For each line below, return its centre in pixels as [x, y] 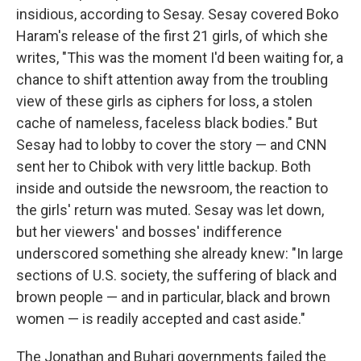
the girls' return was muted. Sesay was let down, [170, 210]
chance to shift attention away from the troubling [172, 79]
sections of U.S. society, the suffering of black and [176, 275]
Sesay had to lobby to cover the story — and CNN [172, 145]
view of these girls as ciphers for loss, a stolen [164, 101]
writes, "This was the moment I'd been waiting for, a [180, 58]
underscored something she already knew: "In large [180, 253]
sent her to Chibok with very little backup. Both [164, 166]
